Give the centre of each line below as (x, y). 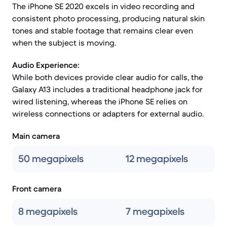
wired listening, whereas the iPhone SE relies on (100, 101)
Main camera (36, 136)
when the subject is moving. (64, 43)
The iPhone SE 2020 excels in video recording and (103, 6)
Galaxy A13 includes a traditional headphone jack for (107, 89)
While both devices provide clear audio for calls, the (108, 77)
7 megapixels (155, 212)
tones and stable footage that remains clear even (103, 30)
